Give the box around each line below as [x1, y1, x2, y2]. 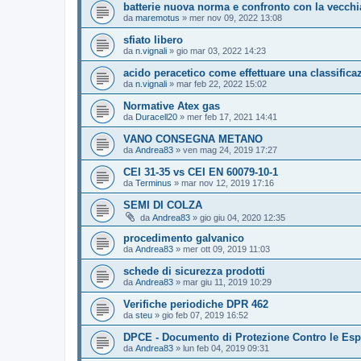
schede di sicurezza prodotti [123, 264, 265, 277]
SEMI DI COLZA [123, 198, 202, 211]
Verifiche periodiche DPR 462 [123, 297, 268, 310]
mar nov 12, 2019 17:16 [181, 177, 274, 188]
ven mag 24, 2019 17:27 [183, 144, 277, 155]
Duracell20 [135, 111, 177, 122]
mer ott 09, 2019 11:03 [183, 243, 270, 254]
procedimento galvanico [123, 231, 244, 244]
